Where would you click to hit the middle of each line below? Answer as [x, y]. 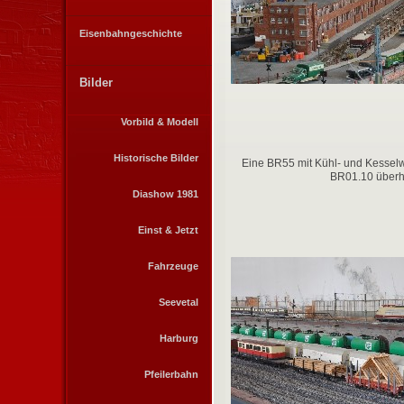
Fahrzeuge [173, 266]
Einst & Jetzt [168, 230]
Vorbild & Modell [160, 122]
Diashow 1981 [165, 194]
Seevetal [179, 302]
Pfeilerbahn [171, 374]
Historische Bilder [156, 158]
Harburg [179, 338]
